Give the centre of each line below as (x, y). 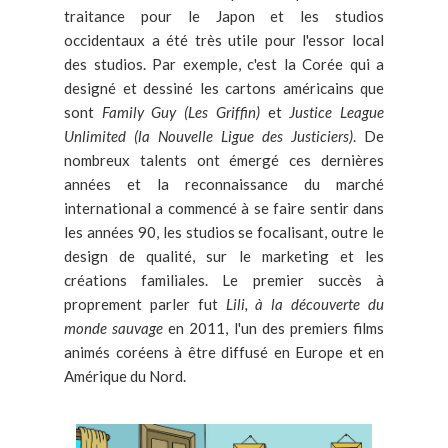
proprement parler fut (145, 304)
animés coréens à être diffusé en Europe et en (224, 352)
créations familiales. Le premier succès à (224, 280)
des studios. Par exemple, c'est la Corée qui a (224, 64)
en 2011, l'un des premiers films (274, 328)
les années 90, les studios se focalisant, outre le (224, 232)
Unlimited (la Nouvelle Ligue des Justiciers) (208, 136)
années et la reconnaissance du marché (224, 184)
